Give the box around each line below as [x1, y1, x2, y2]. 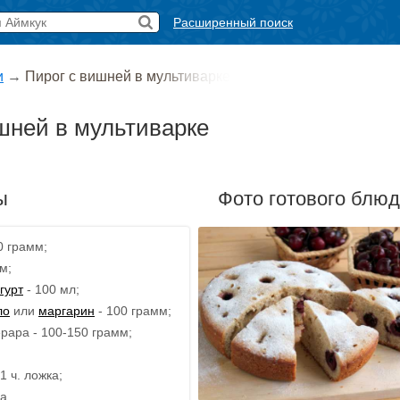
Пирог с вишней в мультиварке [25, 69, 230, 84]
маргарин [38, 303, 95, 318]
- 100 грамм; [95, 303, 171, 318]
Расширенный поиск [173, 15, 293, 29]
